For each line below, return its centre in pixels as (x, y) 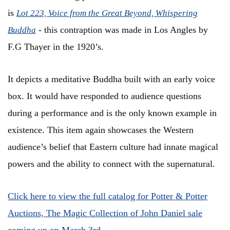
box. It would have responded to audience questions (104, 96)
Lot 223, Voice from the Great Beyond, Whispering (107, 13)
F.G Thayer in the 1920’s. (57, 47)
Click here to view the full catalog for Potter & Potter (108, 196)
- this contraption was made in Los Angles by (123, 30)
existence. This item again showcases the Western (101, 130)
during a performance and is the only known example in (112, 113)
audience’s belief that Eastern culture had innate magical (113, 147)
